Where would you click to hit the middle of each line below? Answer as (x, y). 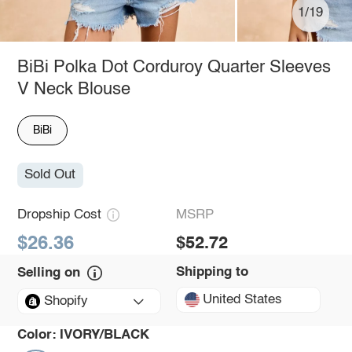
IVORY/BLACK (105, 335)
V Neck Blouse (73, 89)
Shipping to (212, 273)
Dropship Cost (59, 214)
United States (243, 299)
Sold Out (50, 175)
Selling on (48, 273)
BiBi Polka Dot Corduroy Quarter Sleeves (174, 67)
